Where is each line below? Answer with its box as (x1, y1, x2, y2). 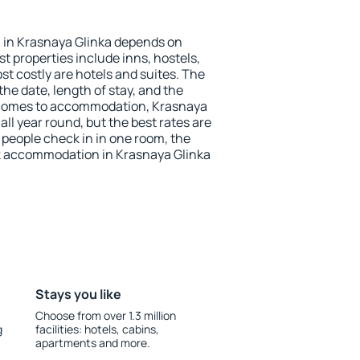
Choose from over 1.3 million (35, 308, 176, 323)
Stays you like (35, 285, 121, 303)
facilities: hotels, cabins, (35, 321, 159, 337)
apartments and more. (35, 335, 150, 350)
